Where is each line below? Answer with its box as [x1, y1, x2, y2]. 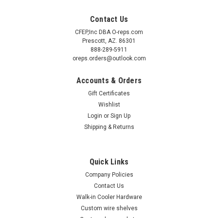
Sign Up [110, 112, 131, 120]
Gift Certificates [88, 90, 130, 97]
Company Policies [85, 171, 133, 179]
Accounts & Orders [76, 76, 142, 86]
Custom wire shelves [80, 205, 138, 212]
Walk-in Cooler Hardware [76, 194, 142, 201]
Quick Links [89, 157, 129, 167]
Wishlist [98, 101, 120, 109]
